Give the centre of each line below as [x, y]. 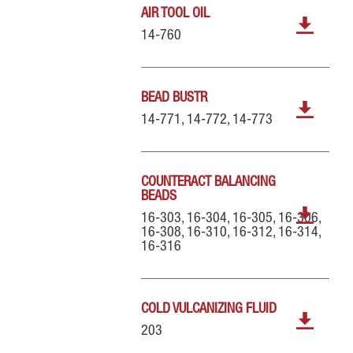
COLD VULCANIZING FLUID [209, 310]
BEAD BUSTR [175, 98]
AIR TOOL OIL [176, 14]
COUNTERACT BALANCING [209, 183]
